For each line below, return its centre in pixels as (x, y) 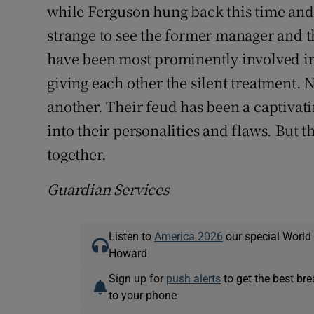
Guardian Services (108, 189)
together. (77, 154)
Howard (128, 253)
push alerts (193, 279)
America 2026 (188, 237)
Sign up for (137, 279)
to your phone (142, 295)
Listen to (131, 237)
